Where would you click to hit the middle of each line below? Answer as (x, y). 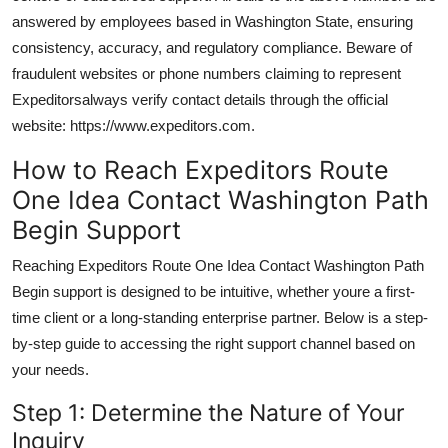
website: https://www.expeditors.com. (133, 125)
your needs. (50, 369)
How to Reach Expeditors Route (200, 169)
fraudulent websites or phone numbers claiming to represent (206, 73)
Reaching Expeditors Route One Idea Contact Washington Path (218, 265)
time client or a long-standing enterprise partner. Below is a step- (220, 317)
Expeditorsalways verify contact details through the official (200, 99)
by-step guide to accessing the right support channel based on (213, 343)
